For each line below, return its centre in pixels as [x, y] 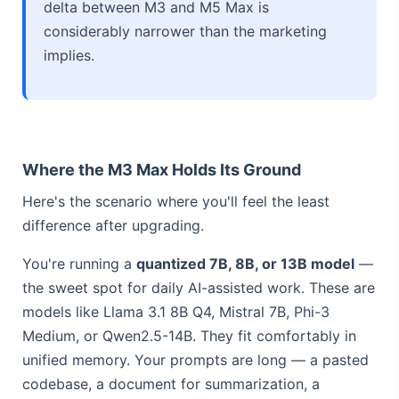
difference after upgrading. [113, 225]
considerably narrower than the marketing [185, 31]
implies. [69, 55]
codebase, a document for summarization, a [171, 383]
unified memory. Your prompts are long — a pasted [195, 359]
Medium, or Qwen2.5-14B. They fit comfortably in [189, 335]
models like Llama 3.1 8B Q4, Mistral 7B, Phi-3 [176, 311]
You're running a [79, 263]
